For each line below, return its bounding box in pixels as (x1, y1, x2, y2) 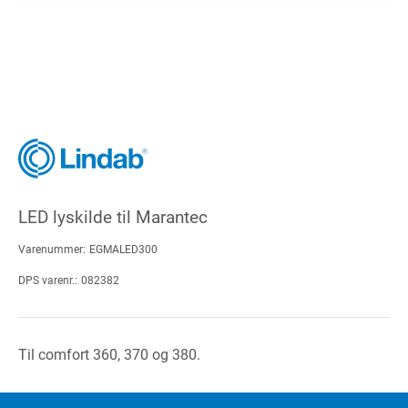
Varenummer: (18, 241, 86, 257)
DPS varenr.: (18, 272, 77, 288)
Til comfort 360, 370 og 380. (18, 344, 200, 364)
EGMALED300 (89, 241, 158, 257)
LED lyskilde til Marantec (18, 205, 208, 229)
